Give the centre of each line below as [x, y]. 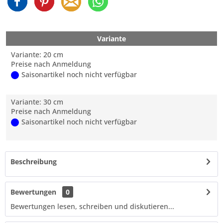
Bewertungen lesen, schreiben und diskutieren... [92, 206]
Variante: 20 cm [37, 55]
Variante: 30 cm [37, 102]
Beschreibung [34, 162]
